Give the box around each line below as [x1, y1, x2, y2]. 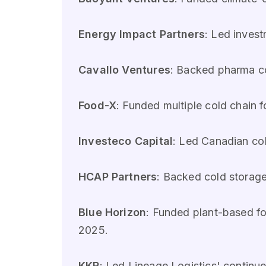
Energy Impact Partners [78, 28, 205, 41]
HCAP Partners [78, 170, 157, 183]
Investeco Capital [78, 135, 173, 148]
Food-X [78, 99, 117, 112]
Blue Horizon [78, 206, 147, 219]
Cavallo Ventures [78, 64, 170, 77]
